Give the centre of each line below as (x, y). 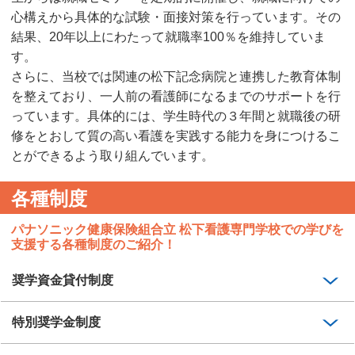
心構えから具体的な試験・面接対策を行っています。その (176, 17)
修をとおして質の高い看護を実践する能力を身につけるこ (176, 136)
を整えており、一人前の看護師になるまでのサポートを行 (176, 96)
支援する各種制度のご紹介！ (94, 244)
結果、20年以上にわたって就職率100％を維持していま (168, 36)
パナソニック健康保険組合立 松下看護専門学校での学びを (177, 229)
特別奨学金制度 (56, 322)
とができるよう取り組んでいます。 (113, 155)
